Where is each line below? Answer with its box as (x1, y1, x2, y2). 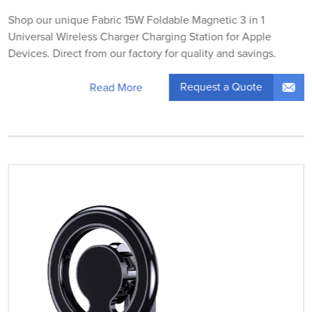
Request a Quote (180, 81, 263, 93)
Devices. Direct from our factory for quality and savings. (8, 48, 276, 60)
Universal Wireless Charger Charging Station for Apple (8, 31, 272, 43)
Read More (89, 81, 143, 93)
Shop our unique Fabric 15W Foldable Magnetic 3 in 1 (8, 15, 265, 26)
